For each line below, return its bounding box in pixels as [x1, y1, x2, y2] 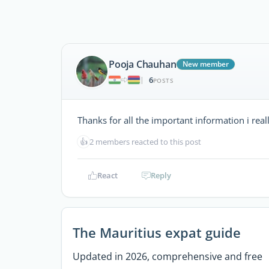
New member [183, 58, 229, 69]
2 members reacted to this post [89, 136, 201, 147]
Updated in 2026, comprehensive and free [72, 249, 262, 263]
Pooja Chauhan [109, 57, 177, 71]
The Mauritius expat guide [72, 223, 241, 242]
